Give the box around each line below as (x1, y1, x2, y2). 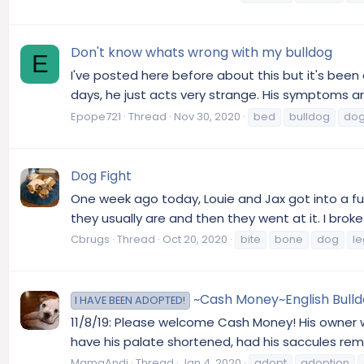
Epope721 (71, 108, 121, 124)
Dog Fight (71, 166, 132, 185)
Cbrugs (71, 232, 110, 248)
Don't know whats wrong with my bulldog (71, 43, 332, 63)
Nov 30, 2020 (174, 108, 240, 124)
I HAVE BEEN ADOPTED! (75, 292, 186, 307)
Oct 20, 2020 (162, 232, 227, 248)
